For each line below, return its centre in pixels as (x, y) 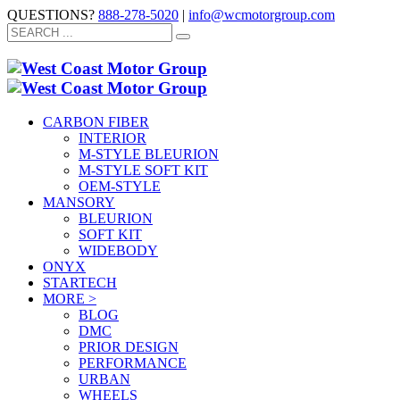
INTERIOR (112, 138)
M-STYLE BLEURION (149, 154)
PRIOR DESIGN (129, 347)
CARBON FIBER (96, 122)
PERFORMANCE (133, 363)
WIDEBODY (118, 251)
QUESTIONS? (53, 15)
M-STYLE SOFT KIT (143, 171)
